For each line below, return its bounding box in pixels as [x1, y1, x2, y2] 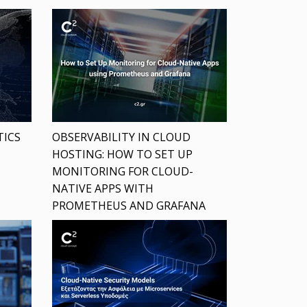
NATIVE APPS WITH [51, 181, 153, 197]
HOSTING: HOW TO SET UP [51, 147, 193, 162]
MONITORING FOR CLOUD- [51, 164, 193, 180]
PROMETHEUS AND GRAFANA [51, 198, 206, 214]
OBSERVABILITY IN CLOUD [51, 130, 191, 145]
